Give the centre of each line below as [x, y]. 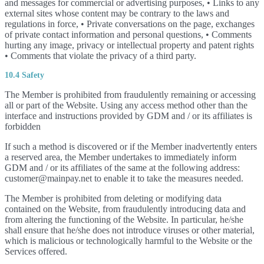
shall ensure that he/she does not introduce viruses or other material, [130, 230]
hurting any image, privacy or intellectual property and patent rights [129, 45]
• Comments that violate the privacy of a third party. [100, 56]
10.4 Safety [24, 75]
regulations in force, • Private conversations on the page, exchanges [130, 24]
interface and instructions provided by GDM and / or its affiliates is [128, 116]
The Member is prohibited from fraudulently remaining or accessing [130, 95]
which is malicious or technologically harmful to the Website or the [128, 241]
